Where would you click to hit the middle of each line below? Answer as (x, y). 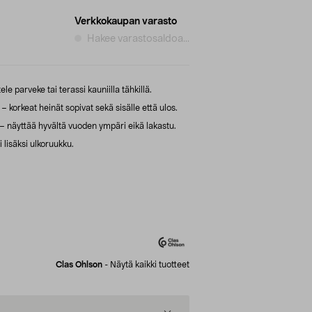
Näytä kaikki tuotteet (150, 264)
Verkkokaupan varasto (126, 21)
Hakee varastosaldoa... (138, 39)
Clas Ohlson (79, 264)
